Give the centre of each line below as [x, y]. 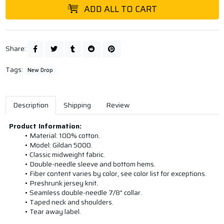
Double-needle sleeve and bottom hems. [93, 164]
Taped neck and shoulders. [72, 202]
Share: [16, 49]
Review [117, 105]
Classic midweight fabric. [67, 155]
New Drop [40, 70]
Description [30, 105]
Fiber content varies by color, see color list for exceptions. [118, 174]
